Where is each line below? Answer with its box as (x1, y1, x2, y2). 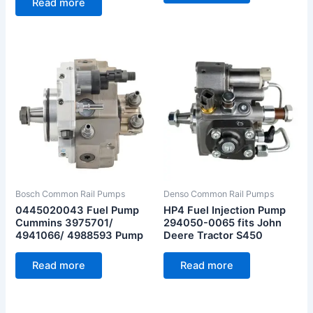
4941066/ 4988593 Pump (15, 229, 144, 242)
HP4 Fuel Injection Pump (163, 204, 286, 217)
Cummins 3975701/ (15, 217, 114, 230)
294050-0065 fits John (163, 217, 282, 230)
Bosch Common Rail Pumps (15, 189, 126, 200)
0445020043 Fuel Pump (15, 204, 140, 217)
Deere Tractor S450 (163, 229, 263, 242)
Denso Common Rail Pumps (163, 189, 274, 200)
